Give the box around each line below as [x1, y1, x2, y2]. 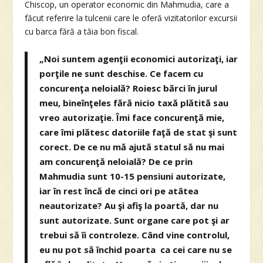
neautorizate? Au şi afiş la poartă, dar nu [39, 199, 219, 211]
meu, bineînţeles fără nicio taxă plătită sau [39, 96, 229, 109]
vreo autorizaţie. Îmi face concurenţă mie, [39, 111, 225, 123]
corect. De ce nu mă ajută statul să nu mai [39, 140, 225, 153]
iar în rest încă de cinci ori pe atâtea [39, 184, 199, 197]
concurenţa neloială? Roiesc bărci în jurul [39, 82, 218, 94]
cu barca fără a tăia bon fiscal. [25, 26, 139, 38]
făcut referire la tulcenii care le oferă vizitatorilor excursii [25, 12, 238, 24]
